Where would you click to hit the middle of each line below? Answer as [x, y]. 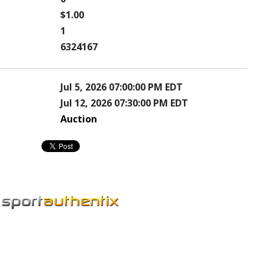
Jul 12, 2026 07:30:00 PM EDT [124, 103]
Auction [79, 119]
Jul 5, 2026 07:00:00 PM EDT [122, 87]
